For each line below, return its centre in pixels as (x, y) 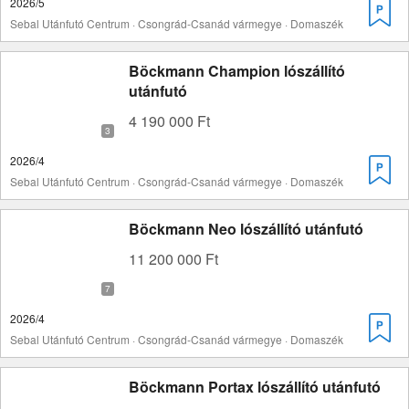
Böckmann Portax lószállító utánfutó (255, 387)
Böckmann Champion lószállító (237, 71)
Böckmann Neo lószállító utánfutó (246, 229)
